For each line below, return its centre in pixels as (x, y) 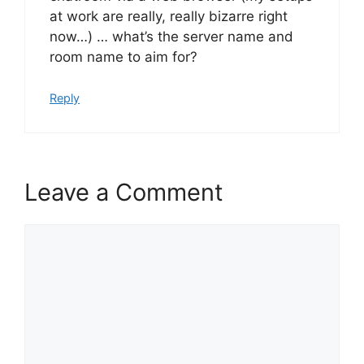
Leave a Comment (124, 192)
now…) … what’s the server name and (171, 36)
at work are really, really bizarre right (169, 16)
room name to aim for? (123, 56)
